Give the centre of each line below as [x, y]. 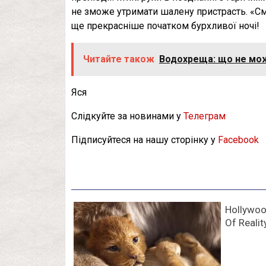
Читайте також [119, 59]
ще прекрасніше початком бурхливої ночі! [165, 26]
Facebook [238, 140]
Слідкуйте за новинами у [127, 116]
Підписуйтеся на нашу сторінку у [145, 140]
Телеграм [205, 116]
